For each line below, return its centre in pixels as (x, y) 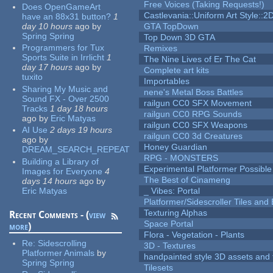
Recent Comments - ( (49, 214)
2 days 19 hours (81, 130)
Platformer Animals (58, 253)
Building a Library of (61, 161)
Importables (167, 81)
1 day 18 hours (79, 108)
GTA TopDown (172, 27)
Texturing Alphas (176, 213)
